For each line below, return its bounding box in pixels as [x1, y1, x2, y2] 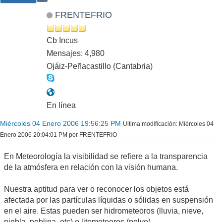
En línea [47, 101, 76, 110]
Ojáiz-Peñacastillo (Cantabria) [47, 61, 153, 70]
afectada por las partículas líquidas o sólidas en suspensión [4, 195, 213, 204]
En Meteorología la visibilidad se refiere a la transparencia [4, 152, 208, 161]
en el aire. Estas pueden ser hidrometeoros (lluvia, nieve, [4, 206, 203, 215]
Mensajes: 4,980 [47, 49, 105, 57]
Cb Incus [47, 36, 78, 45]
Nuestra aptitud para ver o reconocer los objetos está [4, 184, 189, 193]
